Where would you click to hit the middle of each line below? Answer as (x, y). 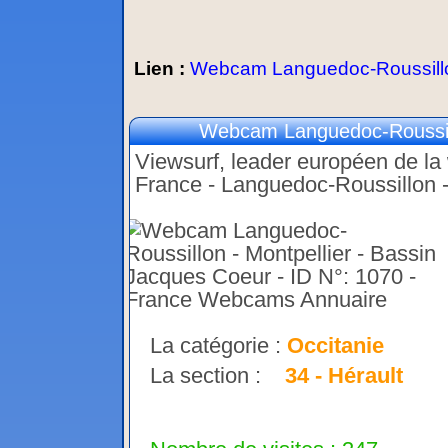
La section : (217, 376)
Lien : (162, 69)
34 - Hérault (344, 376)
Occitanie (335, 346)
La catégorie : (218, 346)
